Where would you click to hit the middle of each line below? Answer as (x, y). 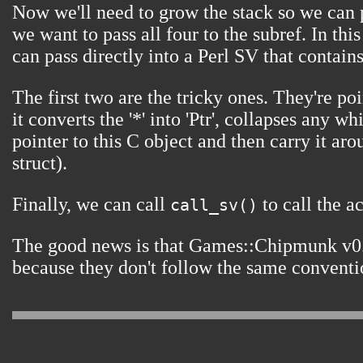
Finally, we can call (91, 205)
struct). (40, 163)
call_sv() (214, 205)
